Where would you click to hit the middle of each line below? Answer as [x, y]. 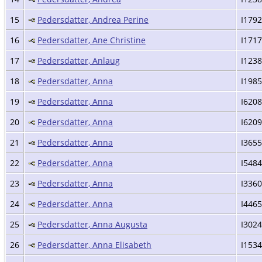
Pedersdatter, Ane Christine [92, 40]
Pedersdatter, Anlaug [79, 60]
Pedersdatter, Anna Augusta [92, 224]
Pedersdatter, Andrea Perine [93, 19]
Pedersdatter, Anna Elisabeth [94, 244]
